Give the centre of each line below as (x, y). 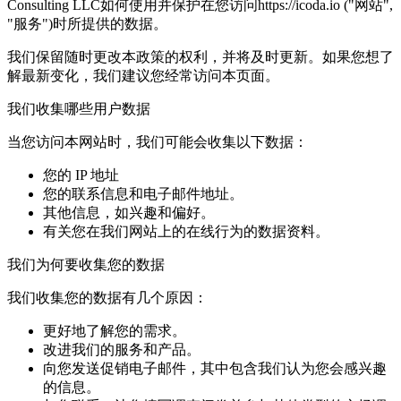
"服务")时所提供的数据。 (87, 24)
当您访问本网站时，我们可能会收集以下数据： (158, 142)
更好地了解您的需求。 (115, 331)
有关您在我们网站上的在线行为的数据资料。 (186, 232)
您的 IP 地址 (81, 175)
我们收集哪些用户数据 (79, 109)
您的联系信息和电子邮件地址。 (143, 194)
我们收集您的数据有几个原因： (107, 298)
